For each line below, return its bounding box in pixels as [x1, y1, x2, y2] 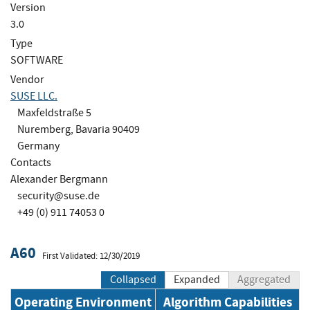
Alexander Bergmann [10, 172, 108, 186]
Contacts [10, 155, 51, 170]
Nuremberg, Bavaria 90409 [17, 122, 140, 136]
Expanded [174, 273, 220, 287]
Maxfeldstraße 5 [17, 105, 91, 120]
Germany [17, 138, 60, 153]
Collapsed [110, 273, 156, 287]
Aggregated [237, 273, 291, 287]
